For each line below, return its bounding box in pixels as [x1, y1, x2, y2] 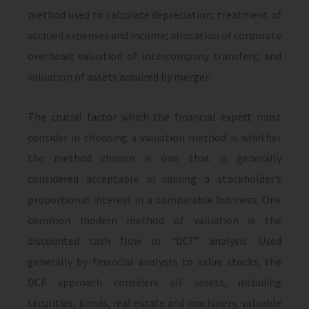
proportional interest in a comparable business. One [28, 192, 281, 206]
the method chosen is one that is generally [28, 151, 281, 165]
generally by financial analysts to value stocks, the [28, 255, 281, 268]
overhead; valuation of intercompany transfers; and [28, 49, 281, 63]
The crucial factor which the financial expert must [28, 110, 281, 123]
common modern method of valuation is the [28, 213, 281, 227]
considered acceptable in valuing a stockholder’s [28, 172, 281, 186]
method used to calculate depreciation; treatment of [28, 8, 281, 21]
